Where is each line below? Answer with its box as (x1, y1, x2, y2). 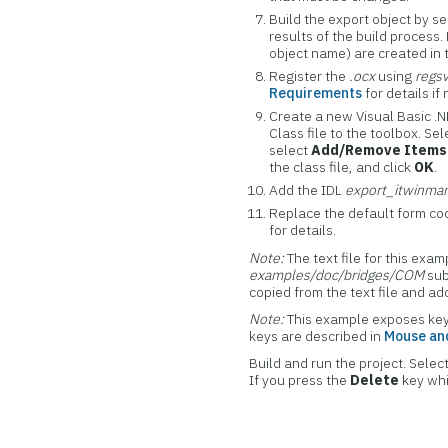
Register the (269, 67, 350, 85)
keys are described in (249, 327, 385, 345)
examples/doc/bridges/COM (249, 266, 425, 284)
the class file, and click (269, 158, 415, 176)
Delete (350, 371, 400, 389)
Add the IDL (269, 181, 346, 199)
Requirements (269, 84, 363, 102)
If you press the (249, 371, 351, 389)
